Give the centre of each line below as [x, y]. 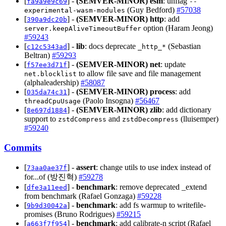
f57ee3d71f [47, 65]
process [162, 92]
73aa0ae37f [47, 167]
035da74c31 [47, 92]
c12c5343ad [47, 47]
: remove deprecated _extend [161, 187]
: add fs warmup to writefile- [161, 205]
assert [86, 167]
